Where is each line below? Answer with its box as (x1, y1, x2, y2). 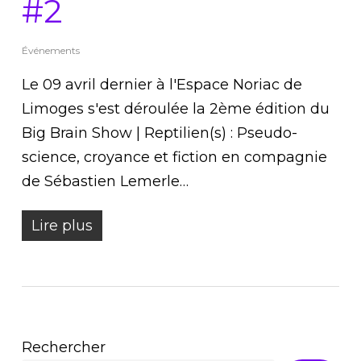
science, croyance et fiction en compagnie (21, 147, 327, 166)
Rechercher (21, 338, 106, 356)
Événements (21, 44, 80, 56)
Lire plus (31, 216, 93, 234)
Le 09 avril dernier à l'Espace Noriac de (21, 75, 302, 93)
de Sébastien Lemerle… (21, 172, 189, 190)
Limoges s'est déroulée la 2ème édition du (21, 99, 330, 118)
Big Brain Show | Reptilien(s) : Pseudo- (21, 123, 297, 142)
